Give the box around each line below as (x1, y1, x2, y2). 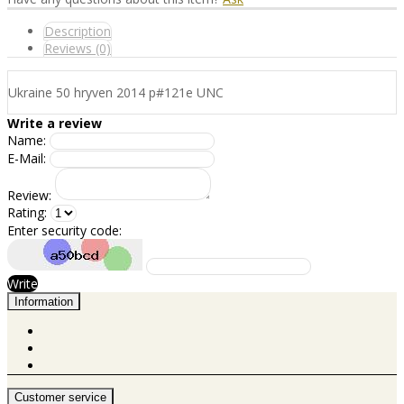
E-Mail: (7, 149, 46, 167)
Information (14, 294, 73, 308)
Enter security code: (7, 221, 122, 239)
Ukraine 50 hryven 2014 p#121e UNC (8, 83, 224, 101)
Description (44, 22, 111, 40)
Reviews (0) (44, 39, 111, 57)
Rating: (7, 203, 47, 221)
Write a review (7, 114, 102, 132)
